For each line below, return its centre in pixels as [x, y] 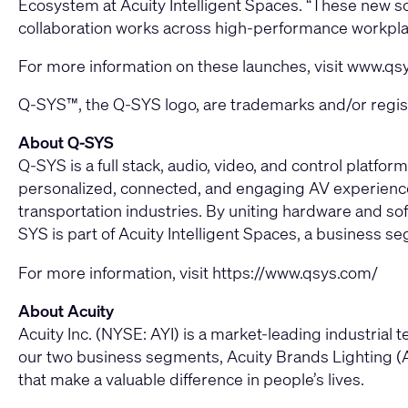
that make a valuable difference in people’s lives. [191, 378]
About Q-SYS [66, 143]
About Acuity [66, 310]
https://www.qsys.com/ [295, 272]
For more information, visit [115, 272]
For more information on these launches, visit [183, 66]
